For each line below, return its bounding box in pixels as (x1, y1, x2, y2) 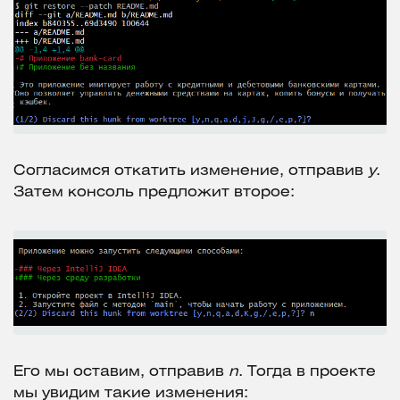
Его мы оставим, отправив (13, 364, 229, 379)
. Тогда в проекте (238, 364, 376, 379)
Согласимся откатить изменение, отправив (13, 164, 368, 179)
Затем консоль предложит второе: (13, 186, 295, 200)
